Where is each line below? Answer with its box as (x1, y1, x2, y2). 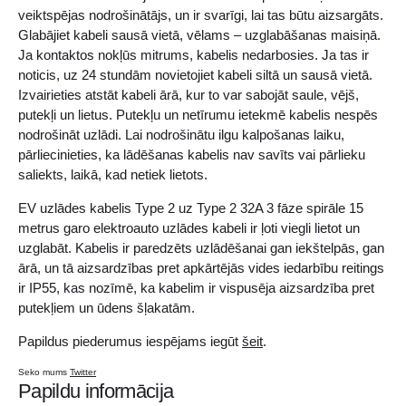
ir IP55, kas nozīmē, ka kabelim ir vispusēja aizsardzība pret (18, 280, 374, 296)
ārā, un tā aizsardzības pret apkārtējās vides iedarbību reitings (18, 260, 384, 276)
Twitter (70, 367, 96, 378)
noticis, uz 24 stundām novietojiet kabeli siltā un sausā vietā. (18, 67, 372, 83)
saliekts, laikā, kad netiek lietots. (18, 167, 208, 183)
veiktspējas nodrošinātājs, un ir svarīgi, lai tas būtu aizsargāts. (18, 7, 383, 24)
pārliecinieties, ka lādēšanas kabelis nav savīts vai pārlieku (18, 147, 365, 163)
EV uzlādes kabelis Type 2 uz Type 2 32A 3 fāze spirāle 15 (18, 200, 363, 217)
